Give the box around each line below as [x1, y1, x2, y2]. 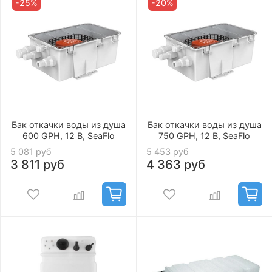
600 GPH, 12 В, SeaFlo [22, 131, 115, 141]
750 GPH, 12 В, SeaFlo [158, 131, 250, 141]
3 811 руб [10, 157, 64, 172]
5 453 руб [146, 146, 188, 157]
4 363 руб [146, 157, 205, 172]
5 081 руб [10, 146, 51, 157]
